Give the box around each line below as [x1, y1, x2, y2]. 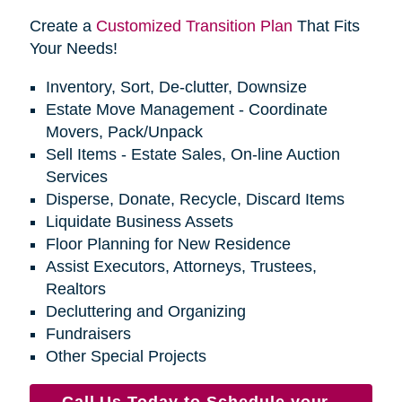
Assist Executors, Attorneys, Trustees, [45, 257, 317, 275]
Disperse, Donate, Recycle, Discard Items [45, 189, 345, 208]
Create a [29, 16, 96, 35]
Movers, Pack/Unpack [45, 122, 203, 141]
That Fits [292, 16, 360, 35]
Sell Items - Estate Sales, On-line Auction [45, 144, 340, 163]
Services [45, 167, 108, 186]
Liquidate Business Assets [45, 212, 233, 231]
